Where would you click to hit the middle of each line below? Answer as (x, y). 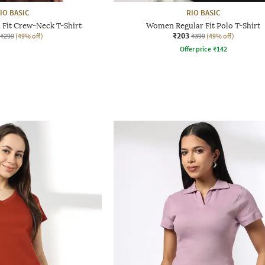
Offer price (195, 49)
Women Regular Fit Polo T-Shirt (203, 25)
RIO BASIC (203, 12)
